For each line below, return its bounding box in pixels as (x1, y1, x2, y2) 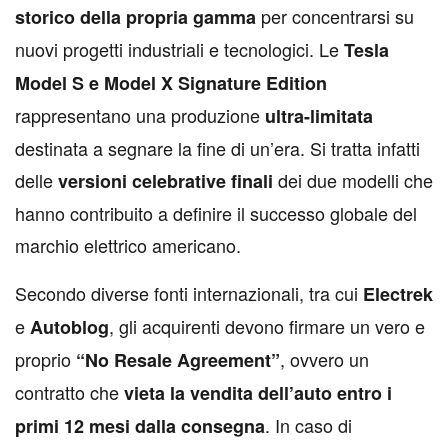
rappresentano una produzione (15, 102, 265, 129)
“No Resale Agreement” (76, 347, 280, 374)
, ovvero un (280, 346, 369, 373)
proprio (15, 346, 76, 373)
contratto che (15, 379, 124, 406)
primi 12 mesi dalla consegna (15, 413, 265, 440)
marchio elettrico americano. (15, 232, 241, 259)
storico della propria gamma (15, 4, 256, 31)
